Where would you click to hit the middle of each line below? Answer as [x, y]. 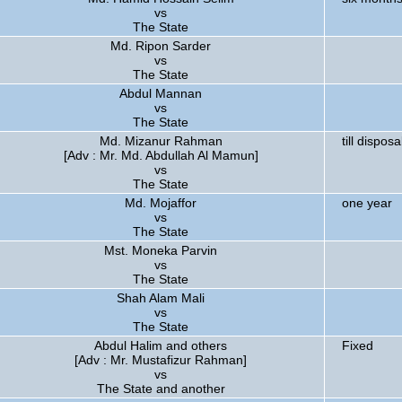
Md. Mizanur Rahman [161, 141]
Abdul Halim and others [161, 345]
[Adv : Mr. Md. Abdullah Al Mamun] [161, 155]
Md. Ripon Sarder [161, 46]
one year [367, 203]
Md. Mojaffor [161, 203]
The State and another [161, 389]
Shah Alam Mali [161, 298]
